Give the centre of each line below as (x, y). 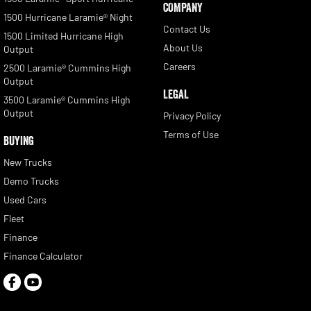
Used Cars (25, 199)
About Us (183, 47)
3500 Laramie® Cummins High (67, 99)
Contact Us (186, 28)
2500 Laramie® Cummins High (67, 67)
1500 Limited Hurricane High (64, 35)
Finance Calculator (43, 255)
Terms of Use (191, 134)
